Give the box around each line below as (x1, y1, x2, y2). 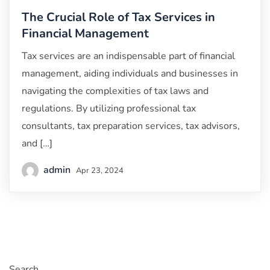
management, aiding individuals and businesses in (22, 66, 238, 80)
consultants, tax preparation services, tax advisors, (22, 119, 240, 133)
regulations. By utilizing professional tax (22, 101, 196, 115)
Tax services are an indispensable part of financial (22, 49, 235, 63)
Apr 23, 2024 (76, 165, 124, 176)
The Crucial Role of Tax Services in (22, 8, 215, 25)
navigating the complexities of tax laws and (22, 84, 209, 98)
